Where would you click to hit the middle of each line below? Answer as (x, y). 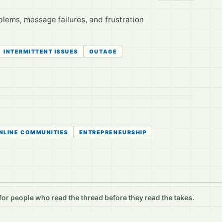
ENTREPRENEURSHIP (113, 132)
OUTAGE (103, 51)
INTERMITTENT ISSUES (41, 51)
